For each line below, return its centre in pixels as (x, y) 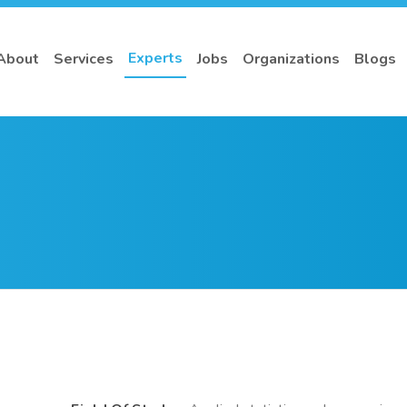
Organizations (291, 59)
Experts (155, 58)
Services (84, 59)
